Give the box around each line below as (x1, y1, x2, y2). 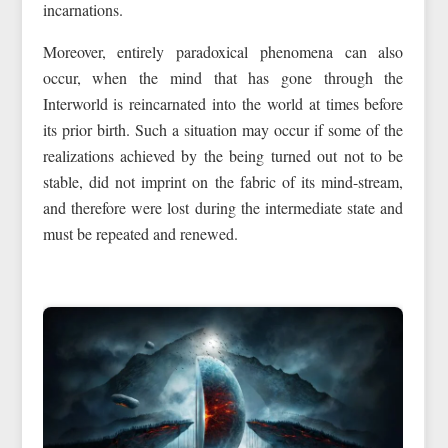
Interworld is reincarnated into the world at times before (42, 92, 404, 114)
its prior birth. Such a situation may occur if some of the (42, 118, 404, 140)
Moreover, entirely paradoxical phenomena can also (42, 40, 404, 62)
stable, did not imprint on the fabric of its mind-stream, (42, 170, 404, 192)
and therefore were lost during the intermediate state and (42, 196, 404, 218)
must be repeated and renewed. (42, 222, 238, 244)
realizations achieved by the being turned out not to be (42, 144, 404, 166)
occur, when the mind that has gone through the (42, 66, 404, 88)
